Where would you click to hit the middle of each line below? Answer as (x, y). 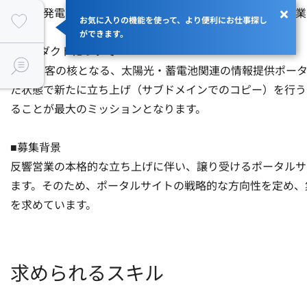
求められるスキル (87, 273)
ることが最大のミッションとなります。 (108, 109)
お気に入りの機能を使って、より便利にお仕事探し (173, 20)
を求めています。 (53, 205)
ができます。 (104, 34)
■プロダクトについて (63, 51)
